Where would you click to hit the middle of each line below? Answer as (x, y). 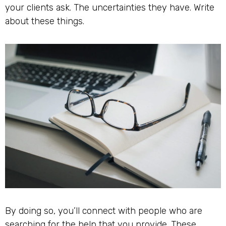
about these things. (45, 21)
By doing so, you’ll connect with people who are (104, 211)
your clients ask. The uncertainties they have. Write (110, 7)
